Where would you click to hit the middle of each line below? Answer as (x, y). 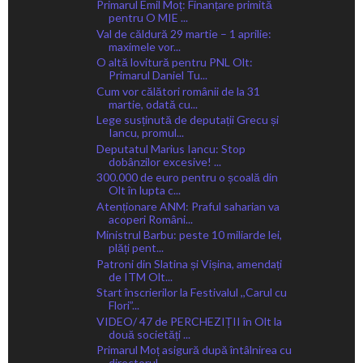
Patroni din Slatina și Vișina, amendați (189, 263)
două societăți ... (149, 334)
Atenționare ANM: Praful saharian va (188, 206)
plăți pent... (136, 248)
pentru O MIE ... (148, 18)
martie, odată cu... (153, 104)
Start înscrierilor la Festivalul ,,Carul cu (191, 293)
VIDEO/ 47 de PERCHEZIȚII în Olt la (189, 321)
